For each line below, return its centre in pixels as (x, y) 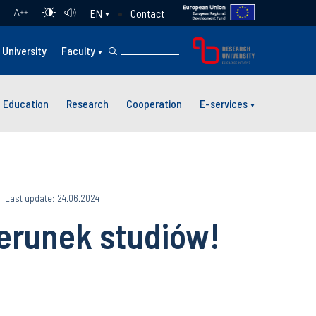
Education (26, 103)
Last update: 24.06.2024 (52, 198)
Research (87, 103)
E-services (224, 103)
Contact (147, 13)
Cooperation (154, 103)
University (25, 50)
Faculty (79, 50)
